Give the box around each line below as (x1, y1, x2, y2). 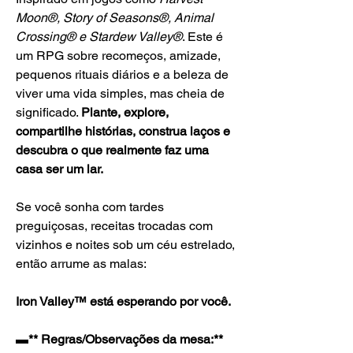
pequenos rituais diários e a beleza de (16, 67, 229, 83)
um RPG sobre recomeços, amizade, (16, 48, 221, 64)
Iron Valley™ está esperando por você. (16, 294, 231, 310)
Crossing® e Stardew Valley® (16, 29, 182, 45)
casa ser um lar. (16, 162, 103, 177)
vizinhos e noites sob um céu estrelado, (16, 237, 235, 253)
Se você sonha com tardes (16, 199, 164, 215)
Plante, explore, (81, 105, 169, 121)
